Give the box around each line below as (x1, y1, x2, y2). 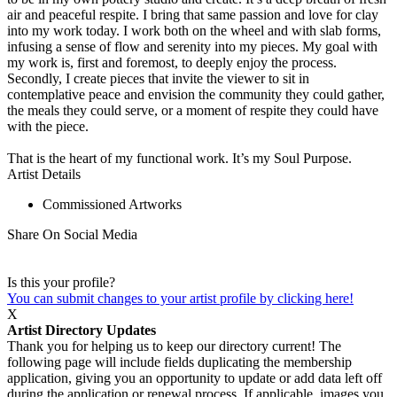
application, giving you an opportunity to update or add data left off (7, 370, 382, 386)
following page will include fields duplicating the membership (7, 354, 352, 370)
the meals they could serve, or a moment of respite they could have (7, 103, 378, 119)
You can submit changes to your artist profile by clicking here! (7, 291, 354, 307)
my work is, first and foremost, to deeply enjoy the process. (7, 55, 337, 71)
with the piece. (7, 119, 89, 135)
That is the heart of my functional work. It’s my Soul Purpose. (7, 151, 352, 167)
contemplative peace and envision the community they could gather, (7, 87, 385, 103)
